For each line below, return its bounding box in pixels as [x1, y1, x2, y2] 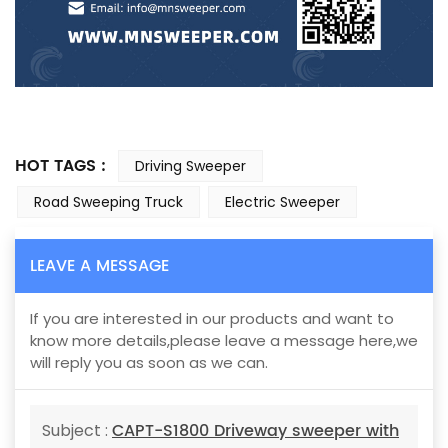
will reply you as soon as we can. [30, 352, 268, 374]
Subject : [42, 419, 112, 443]
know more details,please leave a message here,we [30, 330, 418, 352]
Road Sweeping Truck [34, 191, 183, 212]
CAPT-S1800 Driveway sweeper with [112, 418, 399, 445]
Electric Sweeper [225, 191, 340, 212]
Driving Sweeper [134, 155, 246, 176]
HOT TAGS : [15, 152, 111, 179]
